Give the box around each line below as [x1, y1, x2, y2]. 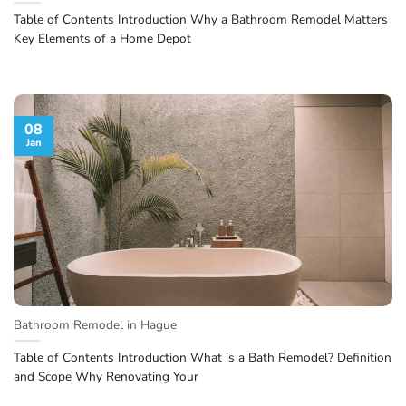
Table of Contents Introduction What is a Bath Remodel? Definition [14, 348, 391, 366]
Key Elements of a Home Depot [14, 30, 191, 48]
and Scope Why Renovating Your [14, 367, 198, 385]
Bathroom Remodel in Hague [14, 315, 177, 333]
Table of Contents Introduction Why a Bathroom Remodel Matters [14, 11, 388, 29]
